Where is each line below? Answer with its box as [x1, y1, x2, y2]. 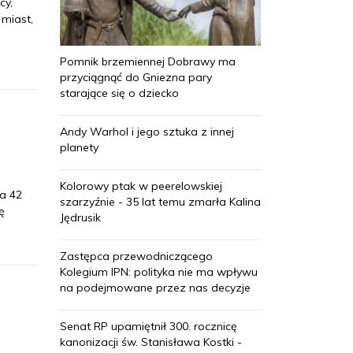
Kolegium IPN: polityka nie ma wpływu [60, 264, 258, 279]
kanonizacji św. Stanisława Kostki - [60, 334, 242, 349]
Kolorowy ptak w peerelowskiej [60, 178, 222, 193]
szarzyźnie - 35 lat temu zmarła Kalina [60, 194, 261, 209]
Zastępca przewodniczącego [60, 248, 213, 263]
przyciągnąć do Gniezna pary [60, 69, 212, 84]
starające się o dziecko [60, 85, 179, 100]
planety [60, 139, 98, 154]
